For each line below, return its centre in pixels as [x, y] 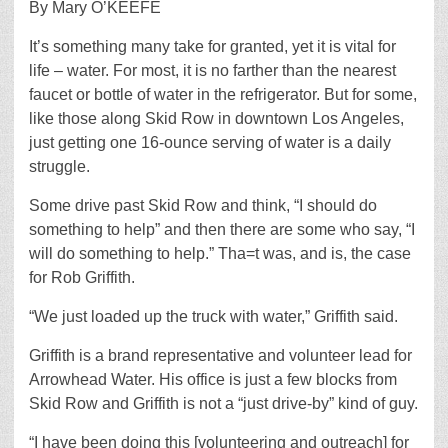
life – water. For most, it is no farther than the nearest [212, 71]
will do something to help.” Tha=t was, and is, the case [220, 254]
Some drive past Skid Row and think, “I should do [203, 206]
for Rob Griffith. [82, 278]
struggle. [59, 167]
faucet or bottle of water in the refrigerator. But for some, [223, 95]
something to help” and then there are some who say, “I [222, 230]
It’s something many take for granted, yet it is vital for [212, 47]
